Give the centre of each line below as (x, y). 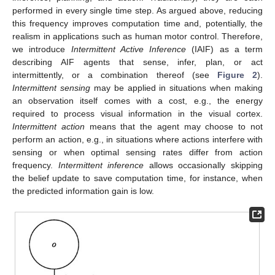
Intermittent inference (101, 165)
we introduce (42, 49)
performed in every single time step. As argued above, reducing (137, 11)
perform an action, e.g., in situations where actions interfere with (137, 140)
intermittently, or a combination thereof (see (115, 75)
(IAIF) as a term (224, 49)
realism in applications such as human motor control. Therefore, (137, 37)
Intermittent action (48, 127)
